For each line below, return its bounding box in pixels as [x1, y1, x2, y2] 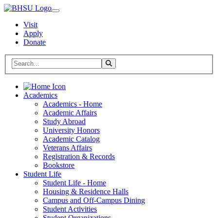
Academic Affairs [43, 108, 97, 117]
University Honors [43, 126, 100, 134]
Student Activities [43, 204, 97, 213]
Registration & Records [43, 152, 115, 161]
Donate [23, 38, 46, 46]
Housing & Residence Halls [43, 187, 128, 196]
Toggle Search [105, 59, 145, 67]
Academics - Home [43, 99, 102, 108]
